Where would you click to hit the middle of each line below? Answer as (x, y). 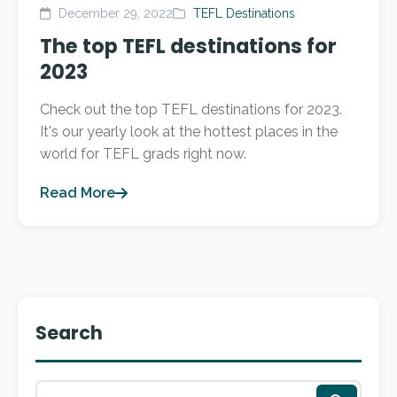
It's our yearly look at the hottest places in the (189, 132)
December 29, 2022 (114, 13)
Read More (78, 193)
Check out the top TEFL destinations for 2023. (191, 109)
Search (69, 333)
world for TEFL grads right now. (143, 154)
